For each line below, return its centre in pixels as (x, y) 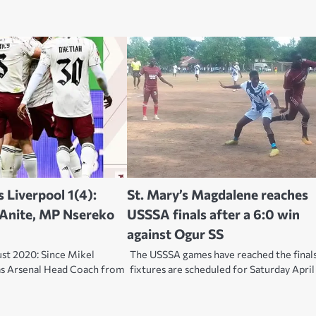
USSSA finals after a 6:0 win (214, 214)
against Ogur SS (177, 234)
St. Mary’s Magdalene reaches (218, 195)
